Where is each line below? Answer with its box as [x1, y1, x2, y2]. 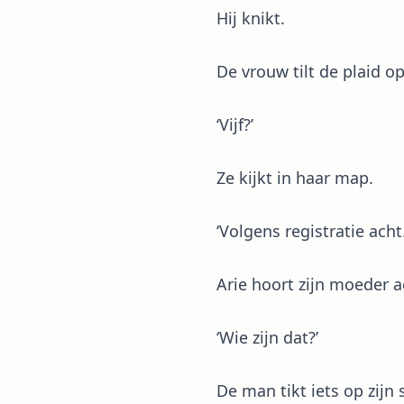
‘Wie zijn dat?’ [216, 326, 318, 348]
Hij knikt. [216, 7, 285, 29]
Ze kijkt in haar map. [216, 167, 373, 188]
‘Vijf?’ [216, 114, 253, 135]
